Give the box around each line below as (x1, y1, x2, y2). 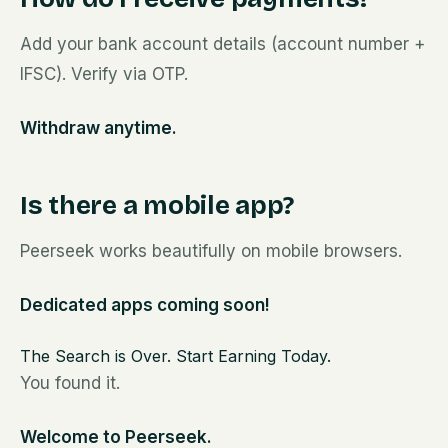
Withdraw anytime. (20, 118, 177, 138)
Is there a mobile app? (20, 190, 294, 221)
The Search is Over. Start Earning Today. (20, 346, 331, 366)
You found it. (20, 373, 120, 393)
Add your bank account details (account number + (20, 34, 425, 54)
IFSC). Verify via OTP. (20, 64, 188, 84)
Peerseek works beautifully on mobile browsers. (20, 241, 402, 261)
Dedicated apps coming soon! (20, 295, 270, 315)
